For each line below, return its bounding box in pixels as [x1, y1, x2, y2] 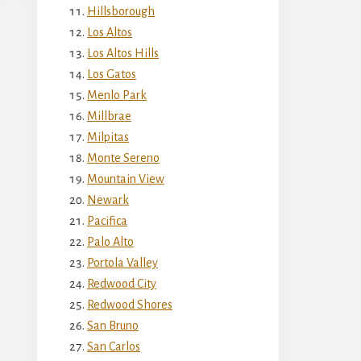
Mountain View [87, 172, 164, 185]
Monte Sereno [87, 151, 160, 164]
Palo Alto [87, 234, 134, 248]
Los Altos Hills [87, 46, 159, 60]
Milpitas [87, 130, 129, 143]
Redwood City [87, 276, 156, 290]
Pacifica [87, 214, 127, 227]
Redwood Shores [87, 297, 172, 311]
